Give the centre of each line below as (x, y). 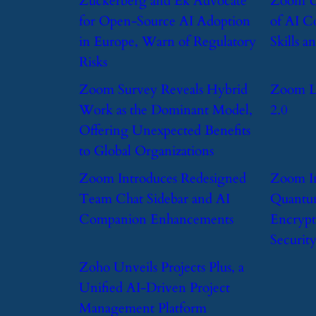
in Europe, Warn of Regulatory (168, 41)
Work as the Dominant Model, (166, 110)
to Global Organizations (146, 151)
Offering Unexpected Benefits (165, 130)
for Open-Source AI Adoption (165, 21)
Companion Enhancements (156, 219)
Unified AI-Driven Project (154, 287)
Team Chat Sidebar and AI (154, 199)
